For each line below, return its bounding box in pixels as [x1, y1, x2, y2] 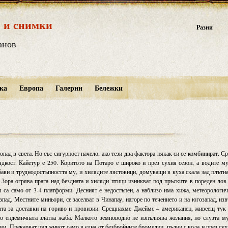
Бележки [94, 82, 123, 93]
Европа [19, 82, 43, 93]
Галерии [55, 82, 82, 93]
